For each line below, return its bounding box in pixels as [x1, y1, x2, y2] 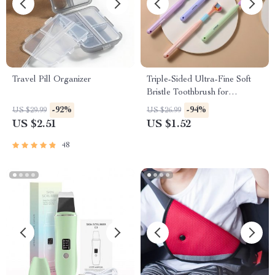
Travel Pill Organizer [12, 76, 91, 84]
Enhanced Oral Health [147, 101, 232, 110]
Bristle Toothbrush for [147, 88, 228, 97]
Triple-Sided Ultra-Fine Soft [147, 76, 251, 84]
